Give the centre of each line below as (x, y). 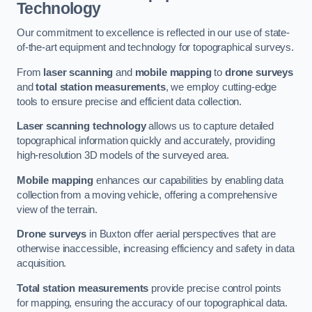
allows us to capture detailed (210, 126)
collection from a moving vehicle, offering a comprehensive (147, 195)
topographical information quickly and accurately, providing (146, 141)
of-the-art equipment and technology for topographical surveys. (155, 48)
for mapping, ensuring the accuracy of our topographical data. (153, 303)
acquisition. (42, 264)
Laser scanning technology (81, 126)
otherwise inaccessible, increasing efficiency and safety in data (156, 249)
